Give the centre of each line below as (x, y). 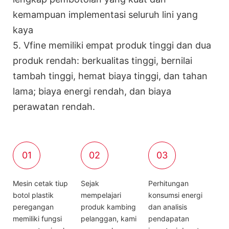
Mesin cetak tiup (40, 183)
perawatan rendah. (54, 106)
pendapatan (169, 218)
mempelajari (101, 195)
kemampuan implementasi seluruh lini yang (105, 14)
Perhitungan (169, 183)
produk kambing (108, 207)
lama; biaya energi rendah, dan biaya (92, 91)
